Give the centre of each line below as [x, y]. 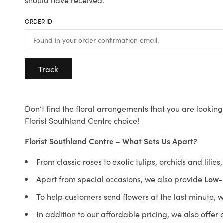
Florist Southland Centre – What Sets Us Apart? [111, 141]
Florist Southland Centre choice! [82, 120]
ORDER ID [39, 21]
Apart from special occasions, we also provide [120, 179]
